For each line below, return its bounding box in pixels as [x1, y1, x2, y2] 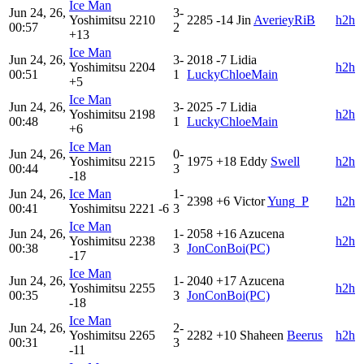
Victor [233, 194, 265, 209]
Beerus [287, 328, 323, 343]
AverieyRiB [253, 13, 315, 28]
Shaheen [240, 328, 284, 343]
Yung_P [267, 194, 309, 209]
